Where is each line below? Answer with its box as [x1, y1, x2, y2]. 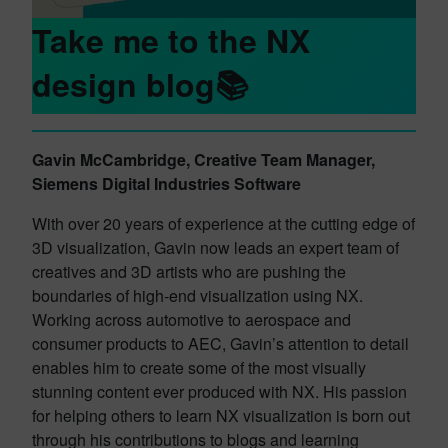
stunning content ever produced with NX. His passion [32, 379, 407, 403]
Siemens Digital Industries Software [32, 171, 301, 195]
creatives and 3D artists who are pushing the [32, 259, 346, 283]
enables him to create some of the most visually [32, 355, 366, 379]
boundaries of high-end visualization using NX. [32, 283, 363, 307]
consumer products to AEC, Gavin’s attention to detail [32, 331, 409, 355]
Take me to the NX [32, 16, 310, 63]
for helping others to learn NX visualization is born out [32, 403, 410, 427]
